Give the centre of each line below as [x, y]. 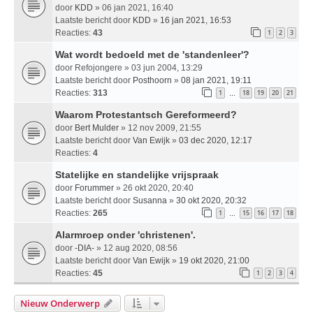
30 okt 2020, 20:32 [211, 200]
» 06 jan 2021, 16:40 [133, 7]
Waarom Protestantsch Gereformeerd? [146, 114]
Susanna [150, 200]
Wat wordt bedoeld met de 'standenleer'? [152, 54]
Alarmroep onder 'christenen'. [125, 234]
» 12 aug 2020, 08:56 [136, 248]
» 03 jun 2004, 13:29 [162, 67]
